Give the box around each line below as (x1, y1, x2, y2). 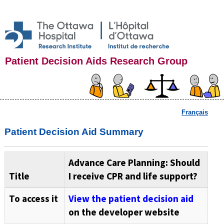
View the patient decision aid (68, 192, 193, 205)
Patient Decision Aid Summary (4, 126, 143, 137)
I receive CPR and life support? (68, 170, 197, 182)
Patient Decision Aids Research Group (5, 55, 188, 67)
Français (181, 108, 208, 116)
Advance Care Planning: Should (68, 156, 200, 169)
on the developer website (68, 206, 179, 218)
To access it (8, 192, 58, 205)
